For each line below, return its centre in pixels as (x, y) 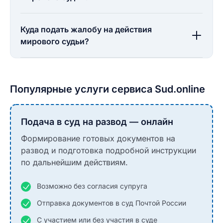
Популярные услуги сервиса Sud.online (108, 89)
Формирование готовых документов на (98, 138)
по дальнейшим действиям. (74, 162)
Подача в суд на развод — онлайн (97, 122)
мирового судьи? (55, 41)
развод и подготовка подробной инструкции (109, 150)
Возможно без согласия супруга (92, 186)
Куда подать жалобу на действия (86, 29)
